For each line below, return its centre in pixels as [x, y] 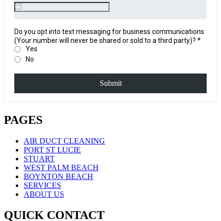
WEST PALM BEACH [61, 167]
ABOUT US [44, 194]
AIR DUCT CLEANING [64, 141]
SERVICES [42, 185]
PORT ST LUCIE [52, 149]
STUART [39, 158]
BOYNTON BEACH [58, 176]
